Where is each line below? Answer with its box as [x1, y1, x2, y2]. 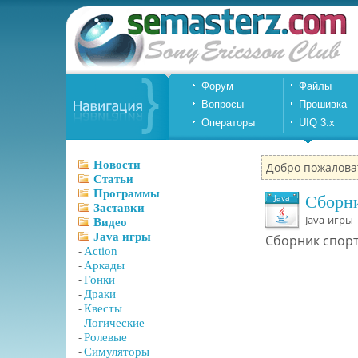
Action [83, 245, 117, 257]
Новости [93, 158, 141, 171]
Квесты [83, 302, 122, 315]
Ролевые [83, 331, 127, 344]
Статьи [93, 173, 133, 185]
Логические [83, 316, 145, 329]
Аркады [83, 259, 125, 272]
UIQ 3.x [298, 117, 335, 129]
